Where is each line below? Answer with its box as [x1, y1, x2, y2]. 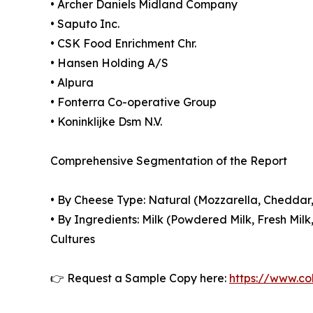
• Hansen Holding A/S [50, 56, 168, 71]
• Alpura [50, 75, 94, 90]
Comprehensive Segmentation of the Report [50, 154, 287, 168]
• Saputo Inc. [50, 17, 119, 31]
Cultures [50, 232, 95, 247]
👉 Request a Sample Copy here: [50, 271, 229, 286]
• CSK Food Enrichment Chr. [50, 36, 196, 51]
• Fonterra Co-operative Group [50, 95, 217, 110]
